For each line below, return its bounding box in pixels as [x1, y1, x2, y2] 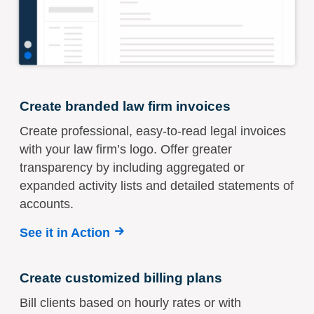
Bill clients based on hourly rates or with [20, 296, 241, 310]
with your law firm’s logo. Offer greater [20, 142, 232, 157]
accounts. [20, 197, 74, 212]
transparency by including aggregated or [20, 161, 245, 175]
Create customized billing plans [20, 271, 222, 286]
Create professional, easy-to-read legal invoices [20, 124, 286, 139]
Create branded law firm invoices [20, 99, 231, 114]
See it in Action [20, 226, 110, 240]
